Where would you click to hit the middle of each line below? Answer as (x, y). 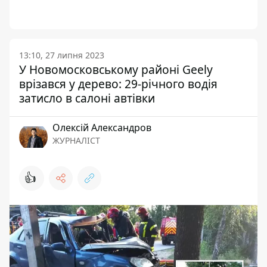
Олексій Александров (102, 128)
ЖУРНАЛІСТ (76, 140)
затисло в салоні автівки (87, 98)
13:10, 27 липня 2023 (62, 55)
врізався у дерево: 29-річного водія (118, 84)
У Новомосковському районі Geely (116, 69)
